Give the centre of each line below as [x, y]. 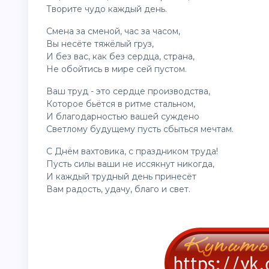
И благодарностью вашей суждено [123, 116]
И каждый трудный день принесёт [121, 177]
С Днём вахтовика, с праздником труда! [132, 151]
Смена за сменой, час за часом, [113, 31]
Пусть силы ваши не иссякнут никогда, [130, 164]
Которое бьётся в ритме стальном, [121, 104]
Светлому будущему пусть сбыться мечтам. [140, 129]
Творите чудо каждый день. [107, 9]
